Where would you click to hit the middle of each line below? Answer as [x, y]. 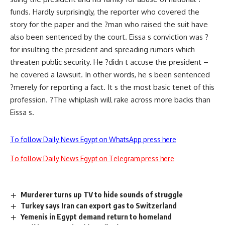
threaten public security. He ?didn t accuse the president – [109, 62]
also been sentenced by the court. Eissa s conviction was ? [109, 37]
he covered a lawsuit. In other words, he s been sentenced [110, 75]
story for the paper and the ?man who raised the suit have [109, 24]
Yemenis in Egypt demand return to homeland [96, 216]
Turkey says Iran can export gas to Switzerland [99, 205]
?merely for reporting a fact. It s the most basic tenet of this [112, 87]
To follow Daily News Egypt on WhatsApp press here [93, 139]
